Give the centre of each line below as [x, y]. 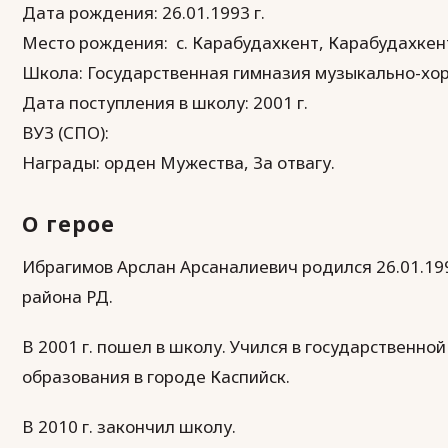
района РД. [67, 296]
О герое [68, 223]
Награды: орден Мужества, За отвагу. [178, 162]
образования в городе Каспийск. [156, 376]
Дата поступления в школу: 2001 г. [165, 102]
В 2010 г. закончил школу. [129, 426]
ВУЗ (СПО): [65, 132]
